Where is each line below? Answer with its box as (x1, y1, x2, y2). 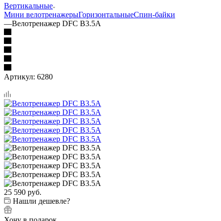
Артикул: (4, 72, 35, 81)
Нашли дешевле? (13, 196, 70, 205)
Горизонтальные (78, 10, 134, 19)
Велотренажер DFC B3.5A (12, 19, 101, 28)
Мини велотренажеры (4, 10, 78, 19)
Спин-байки (134, 10, 175, 19)
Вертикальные (4, 1, 53, 10)
